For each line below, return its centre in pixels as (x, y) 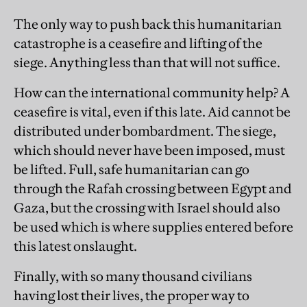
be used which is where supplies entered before (153, 227)
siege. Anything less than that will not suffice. (147, 63)
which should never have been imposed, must (149, 150)
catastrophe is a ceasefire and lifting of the (138, 44)
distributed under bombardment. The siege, (145, 131)
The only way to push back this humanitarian (148, 24)
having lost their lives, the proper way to (132, 296)
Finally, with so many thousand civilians (133, 277)
